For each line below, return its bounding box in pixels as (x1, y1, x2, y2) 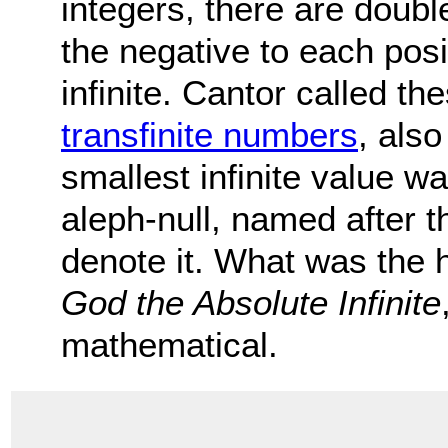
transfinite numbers (61, 115, 358, 155)
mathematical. (61, 325, 278, 365)
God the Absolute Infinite (61, 283, 441, 323)
